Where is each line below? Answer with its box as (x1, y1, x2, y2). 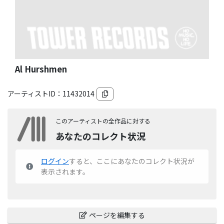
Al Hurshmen (15, 62, 67, 75)
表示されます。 (41, 166, 89, 176)
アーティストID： (7, 88, 62, 98)
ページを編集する (89, 209, 145, 220)
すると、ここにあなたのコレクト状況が (69, 155, 194, 166)
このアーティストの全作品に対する (55, 116, 151, 125)
